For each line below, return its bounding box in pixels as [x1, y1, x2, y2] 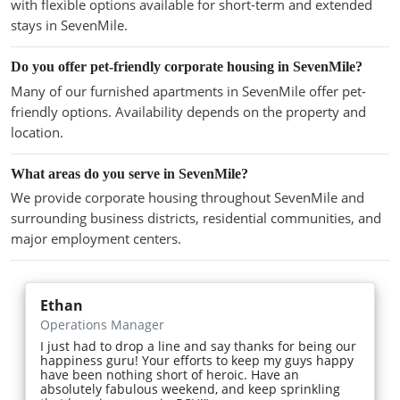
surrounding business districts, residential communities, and [11, 209, 381, 228]
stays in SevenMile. [11, 16, 128, 35]
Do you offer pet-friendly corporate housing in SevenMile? [11, 59, 362, 75]
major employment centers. [11, 229, 181, 248]
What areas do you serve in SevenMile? [11, 165, 248, 181]
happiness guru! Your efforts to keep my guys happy [40, 352, 354, 370]
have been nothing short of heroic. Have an [40, 366, 299, 384]
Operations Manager [40, 316, 164, 334]
